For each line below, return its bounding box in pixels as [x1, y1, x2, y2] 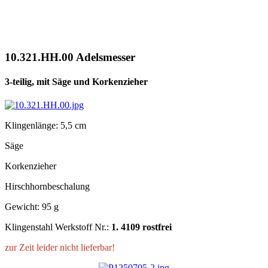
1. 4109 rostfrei [111, 222, 172, 233]
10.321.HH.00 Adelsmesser [5, 50, 135, 63]
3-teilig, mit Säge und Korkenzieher [5, 76, 148, 87]
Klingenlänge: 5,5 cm [5, 120, 86, 131]
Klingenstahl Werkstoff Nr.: [5, 222, 111, 233]
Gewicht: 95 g [5, 202, 59, 212]
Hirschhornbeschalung [5, 181, 90, 192]
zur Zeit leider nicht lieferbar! [5, 242, 115, 253]
